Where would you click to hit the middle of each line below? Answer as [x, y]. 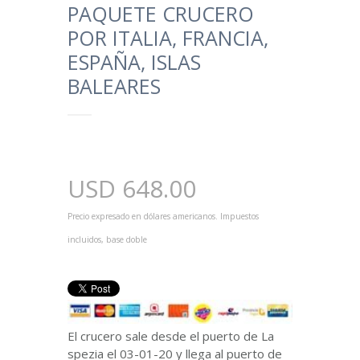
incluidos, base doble [107, 239]
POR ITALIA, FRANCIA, [168, 38]
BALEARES [114, 86]
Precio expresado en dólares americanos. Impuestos [163, 216]
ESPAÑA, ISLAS [134, 62]
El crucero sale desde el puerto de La [171, 336]
